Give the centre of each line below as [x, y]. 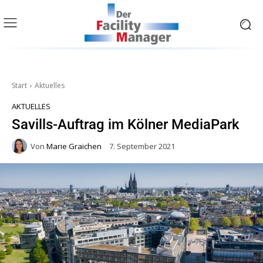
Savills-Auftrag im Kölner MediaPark [126, 125]
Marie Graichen [74, 146]
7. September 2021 [142, 146]
